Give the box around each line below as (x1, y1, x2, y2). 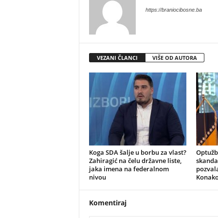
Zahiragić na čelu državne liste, (89, 156, 182, 165)
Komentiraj (89, 198, 127, 207)
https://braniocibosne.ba (145, 7, 202, 13)
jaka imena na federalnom (89, 164, 169, 173)
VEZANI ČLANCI (96, 54, 138, 61)
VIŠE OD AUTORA (152, 54, 197, 61)
